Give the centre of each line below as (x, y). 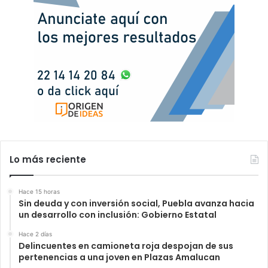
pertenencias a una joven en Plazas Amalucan (119, 258)
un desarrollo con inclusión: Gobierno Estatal (118, 215)
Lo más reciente (48, 160)
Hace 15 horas (39, 192)
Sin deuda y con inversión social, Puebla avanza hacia (136, 204)
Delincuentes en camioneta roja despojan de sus (126, 246)
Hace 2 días (35, 234)
